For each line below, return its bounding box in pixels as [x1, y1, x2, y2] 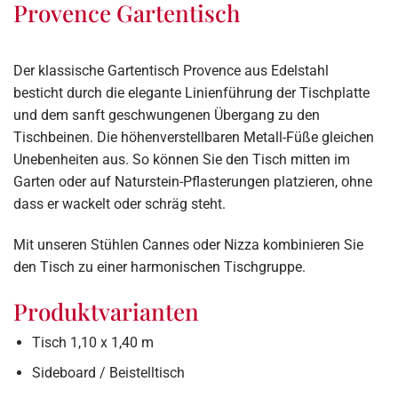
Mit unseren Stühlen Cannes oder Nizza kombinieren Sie [13, 235, 363, 253]
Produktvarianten [13, 295, 199, 327]
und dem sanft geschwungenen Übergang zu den [13, 107, 320, 123]
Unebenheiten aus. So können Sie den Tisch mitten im [13, 151, 350, 168]
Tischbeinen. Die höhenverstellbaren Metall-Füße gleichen [13, 129, 374, 146]
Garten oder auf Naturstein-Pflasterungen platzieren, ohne [13, 173, 372, 190]
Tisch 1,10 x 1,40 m [31, 333, 154, 351]
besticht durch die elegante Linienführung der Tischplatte [13, 84, 370, 101]
